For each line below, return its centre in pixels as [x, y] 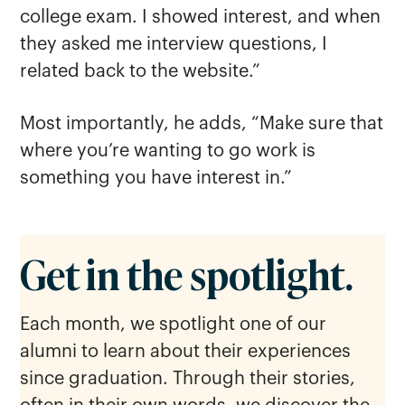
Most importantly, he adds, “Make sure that [202, 124]
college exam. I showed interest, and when [201, 18]
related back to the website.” [141, 72]
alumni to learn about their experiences [186, 352]
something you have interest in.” [156, 179]
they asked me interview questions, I [174, 45]
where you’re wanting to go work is [168, 151]
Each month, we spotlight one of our [174, 325]
